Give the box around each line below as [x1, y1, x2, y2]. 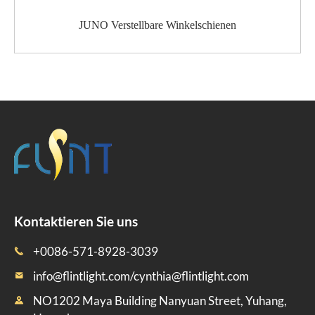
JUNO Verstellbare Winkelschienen [78, 18, 236, 31]
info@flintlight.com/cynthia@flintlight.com [33, 268, 249, 283]
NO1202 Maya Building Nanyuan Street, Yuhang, [33, 292, 287, 308]
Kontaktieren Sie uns [14, 212, 138, 229]
